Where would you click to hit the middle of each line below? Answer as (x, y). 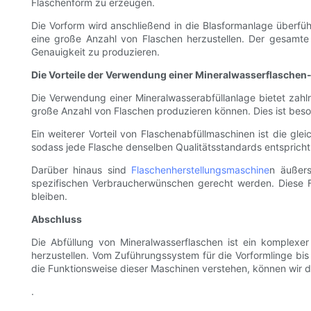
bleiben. (49, 196)
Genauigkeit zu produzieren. (95, 52)
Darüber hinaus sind (82, 170)
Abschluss (57, 219)
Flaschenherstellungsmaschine (201, 170)
